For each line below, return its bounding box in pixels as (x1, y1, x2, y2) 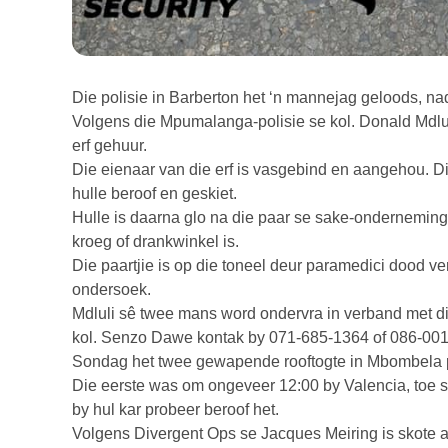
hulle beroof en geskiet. (72, 185, 237, 203)
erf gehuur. (72, 137, 147, 155)
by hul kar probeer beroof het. (72, 401, 279, 419)
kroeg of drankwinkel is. (72, 233, 239, 251)
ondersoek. (72, 281, 151, 299)
